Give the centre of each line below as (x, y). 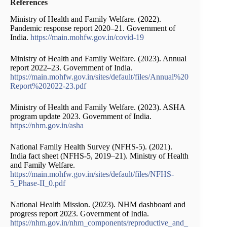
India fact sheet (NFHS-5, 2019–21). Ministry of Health (99, 156)
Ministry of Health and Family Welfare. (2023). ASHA (98, 107)
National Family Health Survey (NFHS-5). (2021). (91, 146)
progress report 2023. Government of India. (80, 213)
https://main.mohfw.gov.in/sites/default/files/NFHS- (92, 174)
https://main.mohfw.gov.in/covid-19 (87, 37)
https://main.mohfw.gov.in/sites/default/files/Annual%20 (99, 77)
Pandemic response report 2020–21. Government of (93, 28)
